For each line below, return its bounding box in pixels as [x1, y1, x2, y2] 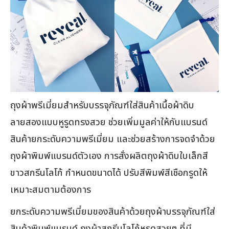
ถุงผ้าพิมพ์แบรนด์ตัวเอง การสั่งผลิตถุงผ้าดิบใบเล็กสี [10, 149, 208, 164]
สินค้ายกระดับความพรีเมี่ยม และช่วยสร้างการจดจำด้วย [10, 132, 215, 147]
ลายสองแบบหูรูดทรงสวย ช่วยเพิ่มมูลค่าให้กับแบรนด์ [10, 115, 208, 130]
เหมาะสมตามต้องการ [10, 182, 91, 197]
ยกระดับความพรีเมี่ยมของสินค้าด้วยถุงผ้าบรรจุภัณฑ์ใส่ [10, 204, 215, 219]
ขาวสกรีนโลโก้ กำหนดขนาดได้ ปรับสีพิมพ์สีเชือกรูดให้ [10, 166, 208, 180]
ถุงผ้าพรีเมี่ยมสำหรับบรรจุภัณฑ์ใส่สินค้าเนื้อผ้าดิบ [10, 98, 194, 113]
